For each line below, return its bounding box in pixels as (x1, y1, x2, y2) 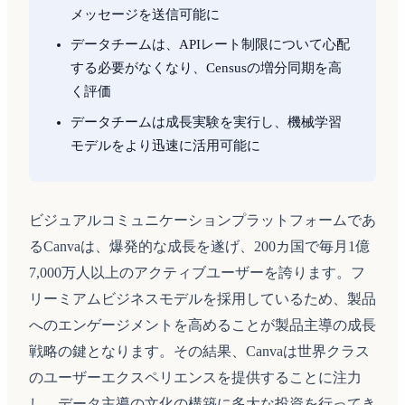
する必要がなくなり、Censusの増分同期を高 (71, 61, 343, 75)
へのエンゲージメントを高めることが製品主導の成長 (29, 317, 376, 333)
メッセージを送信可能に (71, 6, 221, 22)
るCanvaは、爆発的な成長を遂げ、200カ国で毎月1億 (29, 239, 370, 254)
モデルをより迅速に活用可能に (71, 137, 261, 153)
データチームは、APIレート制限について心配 (71, 37, 351, 52)
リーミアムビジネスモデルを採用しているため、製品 (29, 291, 376, 306)
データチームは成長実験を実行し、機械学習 (71, 114, 343, 129)
